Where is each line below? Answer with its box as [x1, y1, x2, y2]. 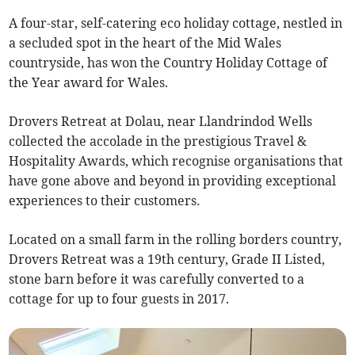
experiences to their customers [9, 193, 197, 209]
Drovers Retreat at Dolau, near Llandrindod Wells [9, 113, 313, 130]
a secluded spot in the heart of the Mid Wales [9, 35, 282, 52]
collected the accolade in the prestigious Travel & [9, 133, 307, 150]
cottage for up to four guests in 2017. [9, 291, 230, 307]
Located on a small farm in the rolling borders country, [9, 231, 342, 248]
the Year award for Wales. [9, 74, 169, 91]
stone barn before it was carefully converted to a [9, 271, 305, 288]
